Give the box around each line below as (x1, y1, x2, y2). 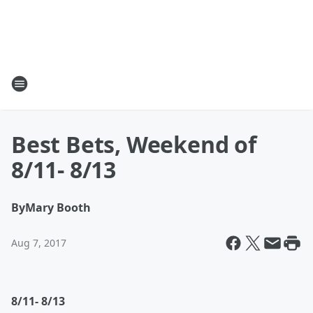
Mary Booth (25, 200, 91, 215)
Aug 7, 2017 (11, 236, 66, 249)
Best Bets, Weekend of (11, 129, 256, 159)
